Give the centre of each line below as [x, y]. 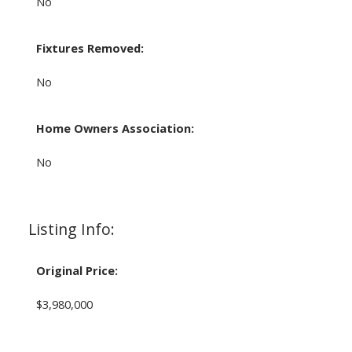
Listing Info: [71, 229]
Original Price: [77, 270]
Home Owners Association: [115, 128]
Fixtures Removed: [90, 48]
